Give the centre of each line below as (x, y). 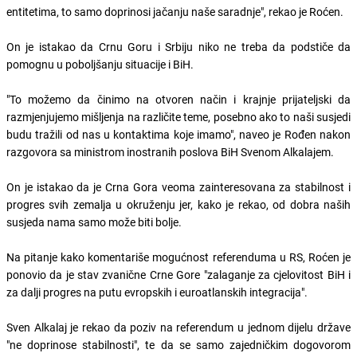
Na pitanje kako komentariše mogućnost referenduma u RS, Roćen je (178, 257)
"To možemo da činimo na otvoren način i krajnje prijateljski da (178, 99)
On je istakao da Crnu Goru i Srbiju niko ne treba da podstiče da (178, 46)
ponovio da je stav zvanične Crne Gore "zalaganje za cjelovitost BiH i (178, 274)
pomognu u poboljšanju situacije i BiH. (100, 64)
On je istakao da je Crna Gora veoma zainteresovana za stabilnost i (178, 186)
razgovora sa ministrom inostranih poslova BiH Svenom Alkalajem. (170, 151)
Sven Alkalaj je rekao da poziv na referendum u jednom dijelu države (178, 327)
